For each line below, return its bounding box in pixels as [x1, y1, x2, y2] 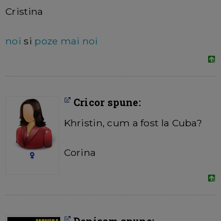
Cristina [5, 5, 43, 18]
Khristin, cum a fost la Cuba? [64, 117, 202, 129]
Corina [64, 147, 96, 159]
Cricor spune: [71, 96, 141, 109]
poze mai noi [35, 35, 98, 47]
